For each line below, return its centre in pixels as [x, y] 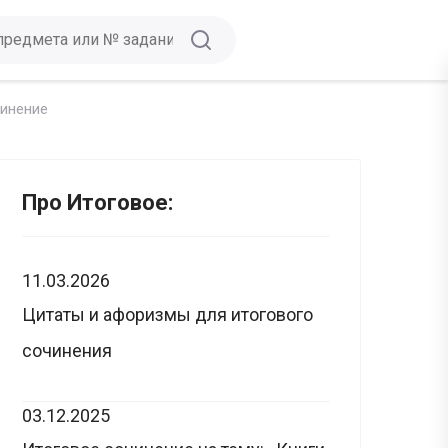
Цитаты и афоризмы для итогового [167, 314]
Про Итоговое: [97, 202]
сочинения [67, 350]
